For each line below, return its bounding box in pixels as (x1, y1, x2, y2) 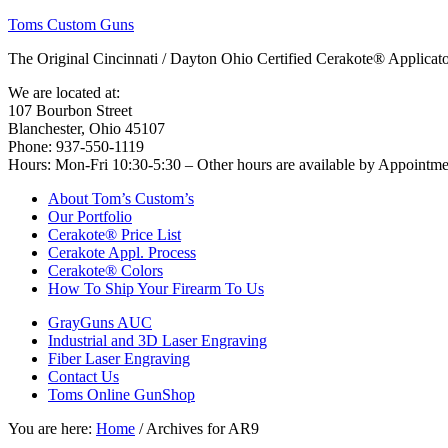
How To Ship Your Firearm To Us (48, 280, 264, 297)
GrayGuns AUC (48, 314, 152, 331)
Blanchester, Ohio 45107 (8, 120, 165, 137)
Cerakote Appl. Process (48, 244, 196, 261)
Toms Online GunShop (48, 386, 195, 403)
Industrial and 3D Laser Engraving (48, 332, 267, 349)
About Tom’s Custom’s (48, 190, 194, 207)
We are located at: (8, 84, 120, 101)
